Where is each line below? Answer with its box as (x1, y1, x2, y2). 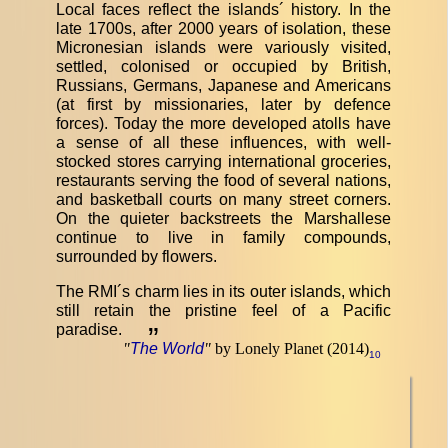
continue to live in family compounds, (56, 228, 391, 246)
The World (130, 339, 204, 357)
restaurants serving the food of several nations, (56, 171, 391, 189)
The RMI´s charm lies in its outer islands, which (56, 282, 391, 300)
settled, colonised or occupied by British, (56, 57, 391, 75)
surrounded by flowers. (56, 247, 217, 265)
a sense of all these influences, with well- (56, 133, 391, 151)
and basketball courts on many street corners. (56, 190, 391, 208)
